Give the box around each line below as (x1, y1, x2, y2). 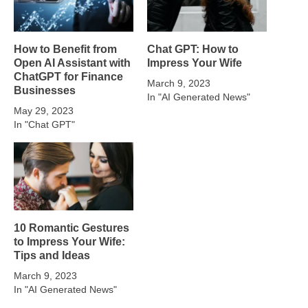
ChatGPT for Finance (14, 69, 123, 82)
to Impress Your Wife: (14, 235, 125, 248)
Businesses (14, 83, 76, 96)
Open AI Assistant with (14, 56, 131, 69)
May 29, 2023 (14, 104, 74, 116)
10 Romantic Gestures (14, 221, 129, 234)
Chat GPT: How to (147, 42, 239, 55)
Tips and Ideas (14, 249, 90, 262)
